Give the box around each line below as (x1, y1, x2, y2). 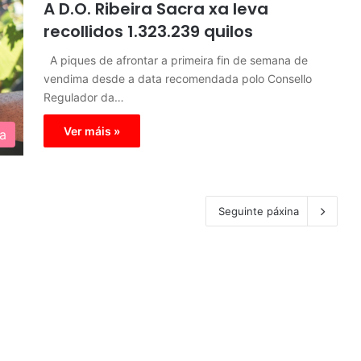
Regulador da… (44, 90, 124, 104)
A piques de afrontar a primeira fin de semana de (44, 53, 308, 67)
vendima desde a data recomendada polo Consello (44, 72, 312, 85)
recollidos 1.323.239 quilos (44, 20, 253, 43)
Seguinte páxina (218, 205, 299, 218)
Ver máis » (64, 124, 120, 138)
